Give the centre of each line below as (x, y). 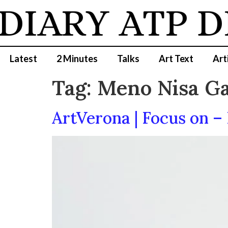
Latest (23, 59)
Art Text (176, 59)
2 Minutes (77, 59)
